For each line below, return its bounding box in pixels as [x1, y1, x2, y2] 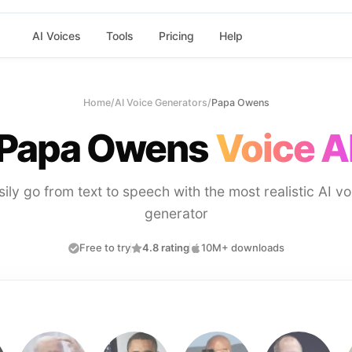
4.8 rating [141, 241, 189, 254]
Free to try [79, 241, 130, 254]
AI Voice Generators [114, 97, 207, 108]
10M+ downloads [200, 241, 284, 254]
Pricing [158, 28, 194, 42]
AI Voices [31, 28, 81, 42]
